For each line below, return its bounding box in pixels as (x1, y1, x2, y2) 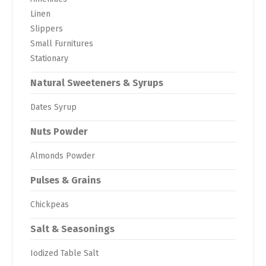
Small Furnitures (30, 38, 93, 49)
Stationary (30, 53, 68, 64)
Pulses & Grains (30, 174, 101, 186)
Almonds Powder (30, 150, 95, 161)
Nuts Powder (30, 125, 88, 137)
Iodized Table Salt (30, 248, 99, 258)
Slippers (30, 23, 63, 34)
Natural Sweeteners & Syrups (30, 77, 163, 88)
